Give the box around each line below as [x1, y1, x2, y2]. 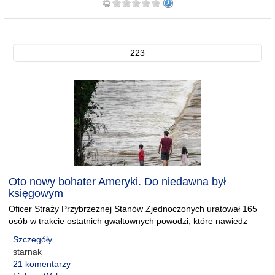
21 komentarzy [13, 259, 71, 269]
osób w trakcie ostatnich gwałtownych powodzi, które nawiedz [9, 216, 247, 226]
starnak [13, 247, 42, 257]
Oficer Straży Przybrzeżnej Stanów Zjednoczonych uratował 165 [9, 204, 257, 214]
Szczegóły [13, 234, 52, 244]
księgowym [9, 187, 63, 199]
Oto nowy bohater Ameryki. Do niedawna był [9, 176, 226, 188]
